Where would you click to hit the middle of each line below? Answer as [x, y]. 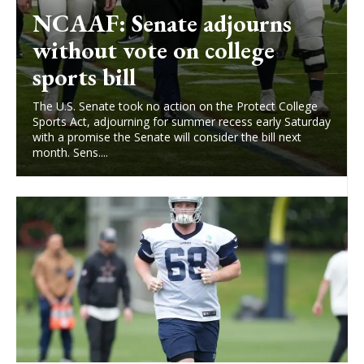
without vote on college [154, 50]
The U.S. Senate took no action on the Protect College [175, 106]
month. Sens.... [70, 153]
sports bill [84, 77]
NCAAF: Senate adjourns [162, 24]
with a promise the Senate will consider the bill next [167, 137]
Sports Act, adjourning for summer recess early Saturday [182, 122]
